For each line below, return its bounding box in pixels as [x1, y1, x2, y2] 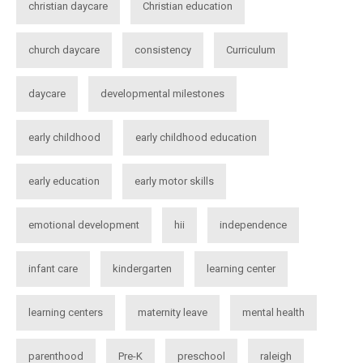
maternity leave [138, 306, 207, 318]
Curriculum [226, 44, 275, 56]
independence [220, 219, 287, 231]
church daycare [28, 44, 100, 56]
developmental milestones [100, 88, 224, 100]
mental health [242, 306, 305, 318]
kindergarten [113, 263, 172, 275]
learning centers [28, 306, 103, 318]
